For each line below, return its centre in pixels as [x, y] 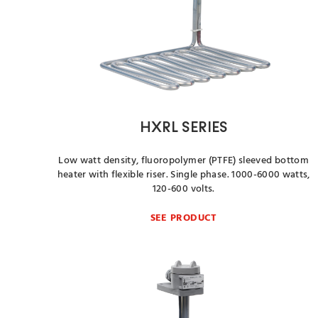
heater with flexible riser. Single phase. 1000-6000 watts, [183, 175]
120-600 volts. [183, 189]
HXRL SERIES [183, 128]
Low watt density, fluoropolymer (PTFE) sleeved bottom [183, 161]
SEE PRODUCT [183, 218]
